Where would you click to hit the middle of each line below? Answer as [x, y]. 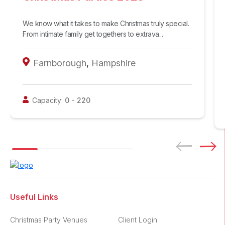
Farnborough [60, 63]
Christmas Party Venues [49, 219]
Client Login [137, 219]
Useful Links [34, 197]
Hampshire [113, 63]
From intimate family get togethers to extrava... [93, 34]
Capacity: [48, 100]
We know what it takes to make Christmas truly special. [106, 24]
